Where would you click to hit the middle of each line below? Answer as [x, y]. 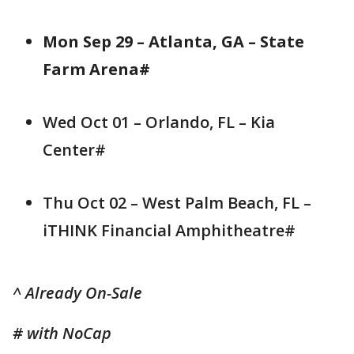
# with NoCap [62, 333]
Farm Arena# [96, 70]
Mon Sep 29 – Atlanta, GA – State [173, 42]
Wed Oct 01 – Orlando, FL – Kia [159, 122]
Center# [74, 150]
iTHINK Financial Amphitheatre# [169, 231]
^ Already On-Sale [77, 293]
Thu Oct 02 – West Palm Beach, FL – [177, 203]
